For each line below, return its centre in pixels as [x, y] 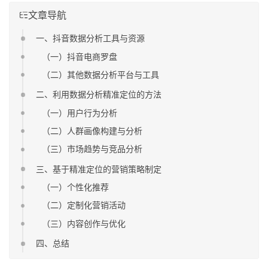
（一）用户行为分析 [80, 112]
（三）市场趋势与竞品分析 [92, 149]
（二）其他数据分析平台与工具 [101, 75]
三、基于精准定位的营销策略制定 [99, 169]
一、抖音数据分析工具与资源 [91, 38]
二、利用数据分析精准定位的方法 [99, 95]
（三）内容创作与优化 [84, 223]
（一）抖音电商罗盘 [80, 56]
